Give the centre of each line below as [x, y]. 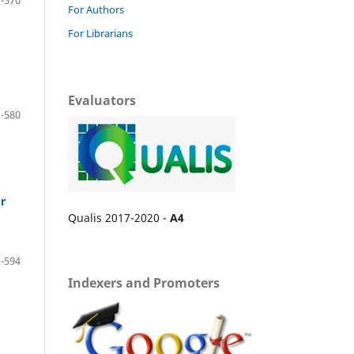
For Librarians [100, 33]
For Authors [96, 9]
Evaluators [102, 100]
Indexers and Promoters [144, 282]
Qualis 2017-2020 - [119, 217]
